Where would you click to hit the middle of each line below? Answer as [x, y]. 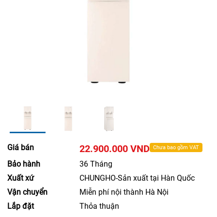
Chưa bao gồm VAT [176, 148]
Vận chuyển [27, 192]
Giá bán [21, 148]
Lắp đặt [21, 206]
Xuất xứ [21, 178]
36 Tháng [96, 164]
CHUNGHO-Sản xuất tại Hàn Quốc [137, 178]
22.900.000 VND [115, 149]
